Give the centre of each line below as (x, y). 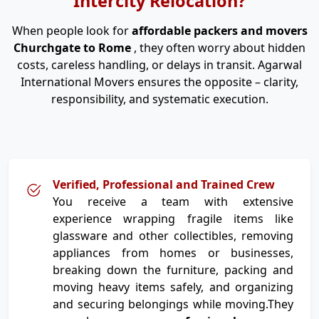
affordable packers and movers (219, 31)
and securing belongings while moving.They (173, 304)
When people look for (72, 31)
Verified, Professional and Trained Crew (164, 184)
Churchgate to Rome (74, 48)
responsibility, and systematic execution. (159, 99)
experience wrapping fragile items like (173, 219)
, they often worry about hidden (220, 48)
